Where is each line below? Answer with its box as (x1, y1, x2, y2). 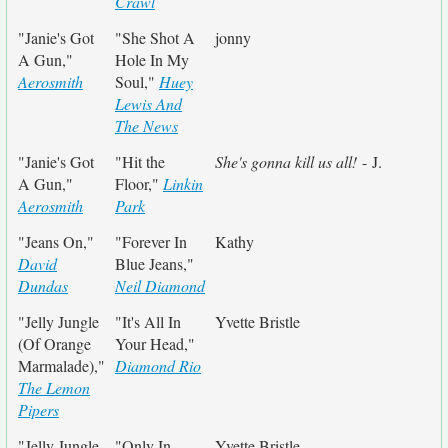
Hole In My (115, 49, 189, 70)
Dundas (18, 275, 68, 296)
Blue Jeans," (115, 253, 194, 274)
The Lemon (18, 377, 90, 398)
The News (115, 115, 178, 136)
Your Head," (115, 333, 195, 354)
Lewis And (115, 93, 182, 114)
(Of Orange (18, 333, 91, 354)
